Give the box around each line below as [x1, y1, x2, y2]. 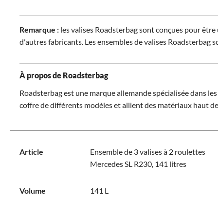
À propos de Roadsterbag [19, 71, 108, 80]
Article [19, 147, 43, 156]
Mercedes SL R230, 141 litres [90, 159, 186, 168]
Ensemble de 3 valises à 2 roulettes [90, 147, 205, 156]
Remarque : [19, 25, 60, 34]
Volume [19, 186, 46, 195]
